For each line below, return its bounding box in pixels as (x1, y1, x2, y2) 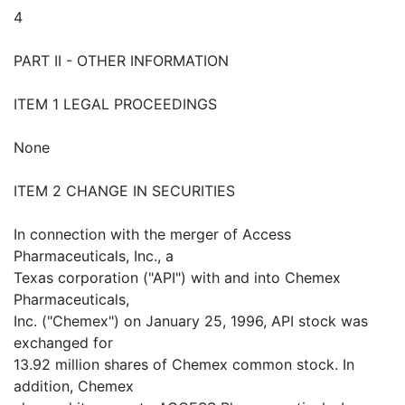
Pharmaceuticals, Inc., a (14, 247, 174, 265)
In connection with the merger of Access (14, 225, 291, 243)
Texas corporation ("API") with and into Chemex (14, 268, 341, 287)
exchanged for (14, 334, 113, 352)
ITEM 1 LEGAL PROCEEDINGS (14, 95, 217, 113)
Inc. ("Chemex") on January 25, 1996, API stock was (14, 312, 368, 330)
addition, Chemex (14, 377, 134, 395)
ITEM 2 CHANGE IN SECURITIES (14, 182, 235, 200)
